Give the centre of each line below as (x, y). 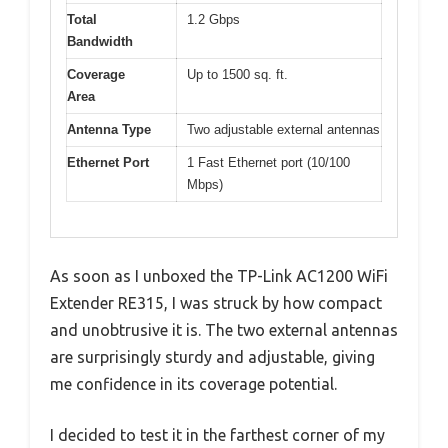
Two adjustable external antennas (283, 130)
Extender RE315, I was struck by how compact (216, 302)
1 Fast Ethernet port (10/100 (268, 163)
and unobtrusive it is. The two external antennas (224, 329)
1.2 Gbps (213, 20)
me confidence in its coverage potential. (193, 383)
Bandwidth (100, 42)
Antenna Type (109, 130)
